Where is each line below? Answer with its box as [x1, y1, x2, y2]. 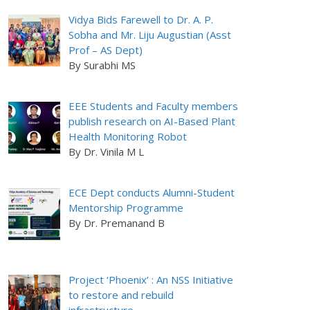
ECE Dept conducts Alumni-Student [68, 185, 235, 200]
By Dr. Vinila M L [68, 145, 144, 159]
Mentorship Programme [68, 201, 183, 215]
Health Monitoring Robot [68, 129, 187, 144]
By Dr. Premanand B [68, 216, 165, 230]
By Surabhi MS [68, 57, 136, 72]
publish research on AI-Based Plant [68, 114, 235, 129]
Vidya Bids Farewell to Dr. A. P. [68, 12, 213, 26]
